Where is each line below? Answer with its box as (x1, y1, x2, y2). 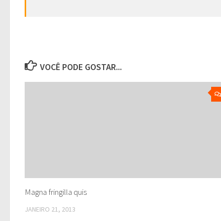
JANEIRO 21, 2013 (25, 204, 75, 214)
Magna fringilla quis (25, 186, 87, 197)
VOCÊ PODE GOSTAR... (39, 61, 122, 73)
